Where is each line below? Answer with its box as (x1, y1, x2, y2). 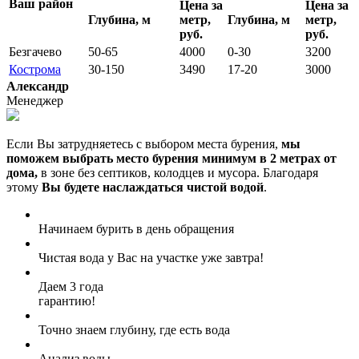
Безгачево (9, 44, 62, 58)
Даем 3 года (38, 279, 103, 293)
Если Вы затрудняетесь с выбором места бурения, (6, 136, 281, 151)
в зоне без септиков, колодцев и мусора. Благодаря (38, 165, 318, 179)
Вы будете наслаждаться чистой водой (42, 179, 264, 194)
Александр (6, 79, 69, 93)
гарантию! (38, 293, 95, 308)
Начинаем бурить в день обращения (38, 221, 234, 236)
